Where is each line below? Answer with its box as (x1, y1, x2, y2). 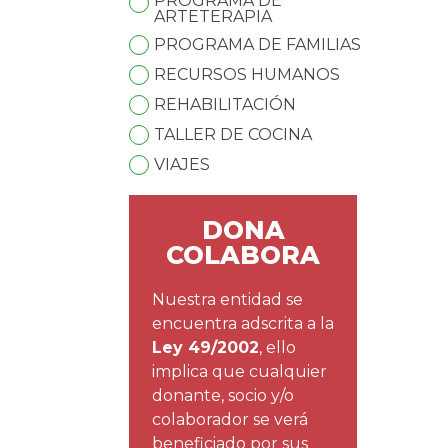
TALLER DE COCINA (154, 125, 313, 145)
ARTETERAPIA (154, 7, 273, 27)
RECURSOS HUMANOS (154, 65, 341, 85)
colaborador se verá (152, 409, 309, 429)
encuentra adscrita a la (152, 313, 335, 333)
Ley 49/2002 (152, 337, 260, 357)
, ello (259, 337, 297, 357)
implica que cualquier (152, 361, 328, 381)
